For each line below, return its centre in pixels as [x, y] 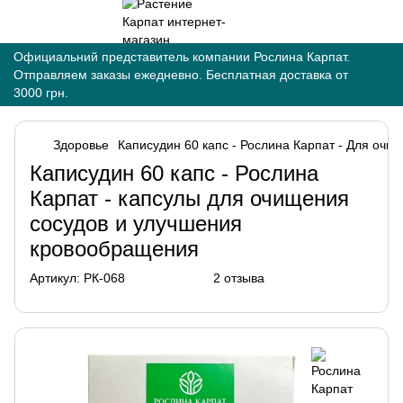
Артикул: [55, 278]
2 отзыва [239, 278]
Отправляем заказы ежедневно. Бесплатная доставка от [181, 75]
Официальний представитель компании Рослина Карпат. [182, 57]
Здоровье [81, 145]
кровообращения [114, 249]
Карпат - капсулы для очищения [189, 198]
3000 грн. [41, 93]
